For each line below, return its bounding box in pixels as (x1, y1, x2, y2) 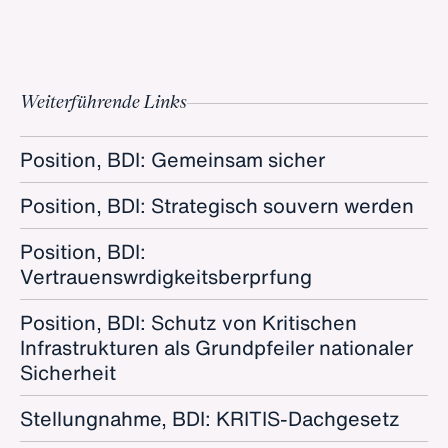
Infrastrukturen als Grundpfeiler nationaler (20, 333, 413, 362)
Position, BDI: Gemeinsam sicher (20, 145, 325, 174)
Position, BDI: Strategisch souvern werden (20, 191, 414, 220)
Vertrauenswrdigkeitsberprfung (20, 262, 312, 291)
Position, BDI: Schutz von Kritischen (20, 308, 357, 337)
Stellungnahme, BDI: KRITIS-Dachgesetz (20, 404, 400, 433)
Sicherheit (20, 358, 116, 387)
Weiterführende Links (20, 94, 187, 112)
